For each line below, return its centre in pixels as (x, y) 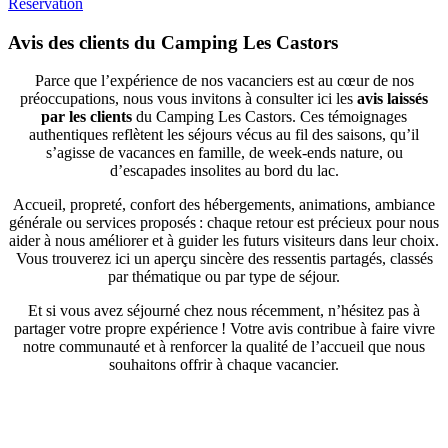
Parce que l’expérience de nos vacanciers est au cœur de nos (224, 81)
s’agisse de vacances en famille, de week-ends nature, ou (224, 153)
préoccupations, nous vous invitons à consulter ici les (188, 99)
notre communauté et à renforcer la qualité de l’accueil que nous (224, 347)
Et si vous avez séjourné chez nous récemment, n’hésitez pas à (224, 311)
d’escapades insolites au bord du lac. (224, 171)
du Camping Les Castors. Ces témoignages (269, 117)
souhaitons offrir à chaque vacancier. (224, 365)
